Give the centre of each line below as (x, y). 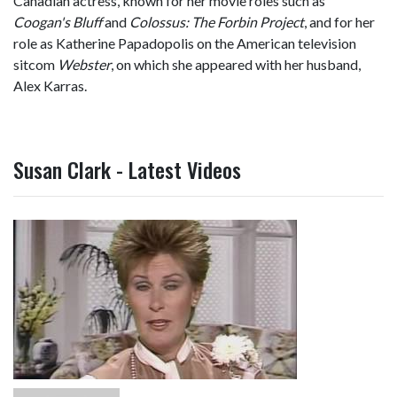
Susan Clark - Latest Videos (127, 169)
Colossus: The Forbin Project (217, 22)
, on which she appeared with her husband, (236, 64)
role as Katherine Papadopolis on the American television (185, 43)
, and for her (339, 22)
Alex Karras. (50, 86)
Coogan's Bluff (58, 22)
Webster (84, 64)
